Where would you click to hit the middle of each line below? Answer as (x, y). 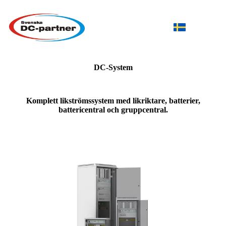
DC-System (113, 67)
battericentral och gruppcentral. (113, 109)
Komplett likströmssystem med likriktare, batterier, (113, 100)
